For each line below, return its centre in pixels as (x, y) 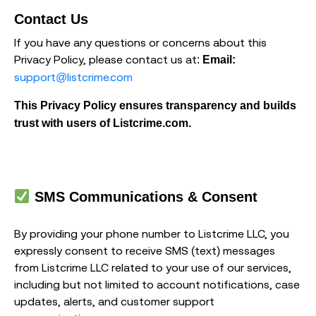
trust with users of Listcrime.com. (103, 123)
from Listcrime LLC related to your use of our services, (153, 268)
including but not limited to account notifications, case (157, 285)
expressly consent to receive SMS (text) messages (145, 251)
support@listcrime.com (73, 77)
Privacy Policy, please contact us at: (108, 60)
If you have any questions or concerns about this (140, 43)
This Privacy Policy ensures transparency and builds (155, 106)
